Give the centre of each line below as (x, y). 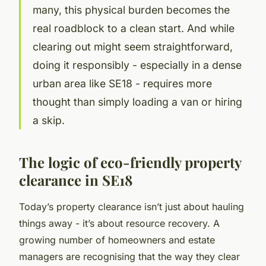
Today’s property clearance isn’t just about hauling (132, 206)
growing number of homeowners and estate (117, 240)
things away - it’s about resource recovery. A (119, 223)
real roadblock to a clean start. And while (134, 28)
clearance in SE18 (76, 180)
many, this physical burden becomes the (131, 9)
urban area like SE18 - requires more (122, 83)
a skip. (49, 120)
